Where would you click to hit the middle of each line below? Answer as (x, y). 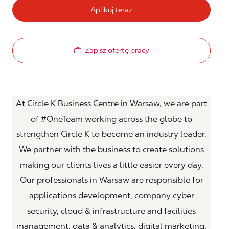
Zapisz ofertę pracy (117, 50)
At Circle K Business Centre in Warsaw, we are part (111, 103)
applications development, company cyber (111, 195)
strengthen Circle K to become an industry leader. (111, 134)
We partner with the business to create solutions (111, 149)
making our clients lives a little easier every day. (111, 165)
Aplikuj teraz (111, 10)
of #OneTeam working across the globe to (111, 119)
